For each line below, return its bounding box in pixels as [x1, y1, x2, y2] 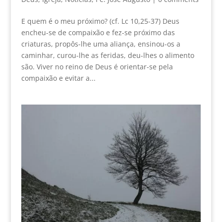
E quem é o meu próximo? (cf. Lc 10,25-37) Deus [21, 16, 179, 26]
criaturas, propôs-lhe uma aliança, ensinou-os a [21, 39, 180, 49]
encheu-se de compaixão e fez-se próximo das [21, 28, 175, 38]
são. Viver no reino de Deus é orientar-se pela [21, 62, 173, 72]
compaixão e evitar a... [21, 73, 96, 83]
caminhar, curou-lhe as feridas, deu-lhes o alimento [21, 51, 194, 60]
